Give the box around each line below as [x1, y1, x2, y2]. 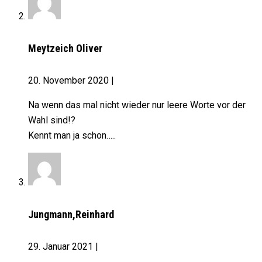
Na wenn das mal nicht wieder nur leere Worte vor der [28, 99, 246, 111]
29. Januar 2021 [28, 241, 95, 253]
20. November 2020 [28, 75, 111, 87]
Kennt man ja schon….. [28, 130, 116, 142]
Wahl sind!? [28, 115, 75, 126]
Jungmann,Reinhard [28, 208, 114, 221]
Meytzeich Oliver [28, 42, 102, 55]
